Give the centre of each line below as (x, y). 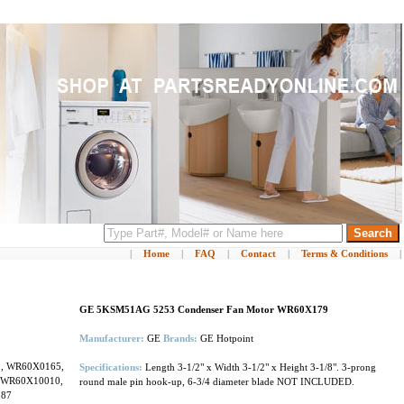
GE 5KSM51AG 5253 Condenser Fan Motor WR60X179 (204, 309)
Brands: (182, 338)
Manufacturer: (113, 338)
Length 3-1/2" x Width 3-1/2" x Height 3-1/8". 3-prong (259, 367)
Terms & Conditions (344, 253)
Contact (258, 253)
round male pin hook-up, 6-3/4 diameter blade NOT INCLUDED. (217, 381)
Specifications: (111, 367)
